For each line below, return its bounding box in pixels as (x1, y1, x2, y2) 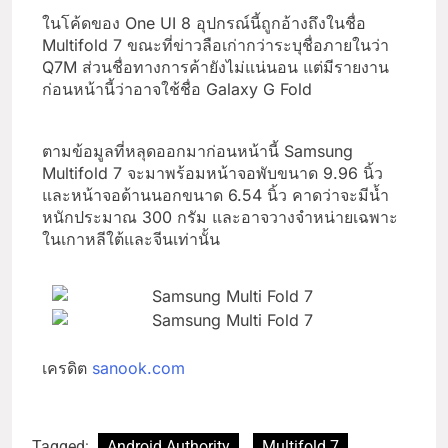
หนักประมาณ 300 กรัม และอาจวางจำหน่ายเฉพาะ (42, 206, 398, 227)
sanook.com (92, 358, 185, 378)
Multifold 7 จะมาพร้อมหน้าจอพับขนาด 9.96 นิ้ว (42, 162, 383, 183)
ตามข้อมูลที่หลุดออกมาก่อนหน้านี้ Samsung (42, 140, 353, 161)
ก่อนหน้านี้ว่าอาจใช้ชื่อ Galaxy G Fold (42, 78, 312, 99)
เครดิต (42, 358, 92, 378)
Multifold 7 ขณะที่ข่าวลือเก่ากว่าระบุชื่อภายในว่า (42, 34, 389, 55)
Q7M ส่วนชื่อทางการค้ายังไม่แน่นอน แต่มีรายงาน (42, 56, 389, 77)
